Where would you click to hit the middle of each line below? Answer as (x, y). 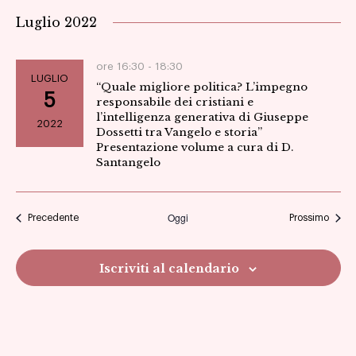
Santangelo (128, 163)
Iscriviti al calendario (169, 268)
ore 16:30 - (125, 67)
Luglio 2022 (56, 23)
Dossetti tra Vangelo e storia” (179, 133)
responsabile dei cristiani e (174, 103)
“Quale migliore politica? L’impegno (201, 87)
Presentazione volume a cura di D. (194, 148)
